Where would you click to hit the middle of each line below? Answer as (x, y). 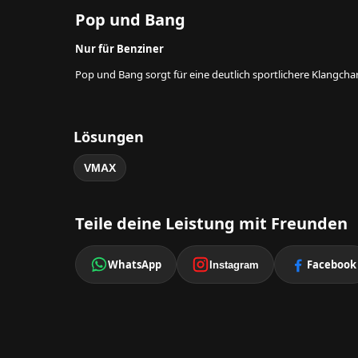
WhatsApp (135, 264)
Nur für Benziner (119, 49)
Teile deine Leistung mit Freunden (211, 224)
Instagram (234, 265)
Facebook (332, 264)
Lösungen (109, 137)
